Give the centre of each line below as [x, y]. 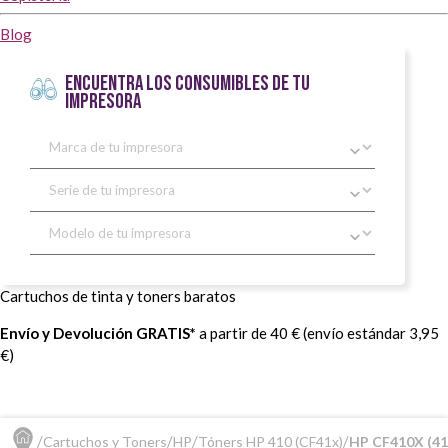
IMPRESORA [102, 101]
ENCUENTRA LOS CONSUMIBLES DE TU [187, 83]
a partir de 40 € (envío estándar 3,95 [317, 332]
